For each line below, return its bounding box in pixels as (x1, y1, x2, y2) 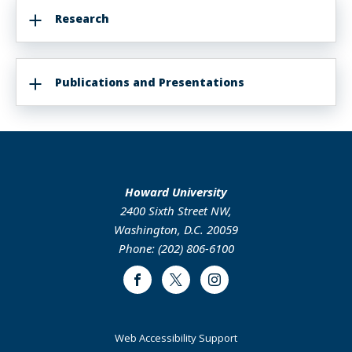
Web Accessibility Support (115, 331, 237, 345)
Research (55, 11, 109, 26)
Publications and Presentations (55, 75, 244, 90)
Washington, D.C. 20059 (114, 222, 238, 237)
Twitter (175, 279, 211, 292)
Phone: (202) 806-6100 (118, 240, 234, 256)
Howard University (125, 184, 227, 200)
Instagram (214, 279, 263, 292)
